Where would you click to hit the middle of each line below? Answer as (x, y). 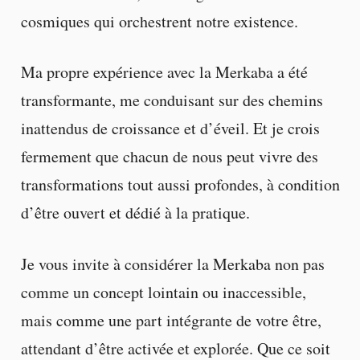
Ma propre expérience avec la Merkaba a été (164, 72)
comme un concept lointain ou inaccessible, (163, 292)
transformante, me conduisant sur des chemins (172, 100)
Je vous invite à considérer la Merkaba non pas (172, 264)
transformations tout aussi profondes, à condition (180, 185)
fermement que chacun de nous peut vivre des (169, 157)
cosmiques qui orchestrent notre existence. (159, 22)
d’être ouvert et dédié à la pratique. (135, 213)
